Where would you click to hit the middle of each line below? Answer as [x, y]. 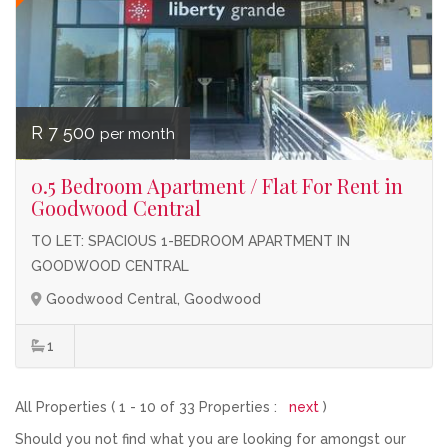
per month [137, 134]
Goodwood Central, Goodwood [153, 299]
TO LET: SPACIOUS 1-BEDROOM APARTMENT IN [190, 241]
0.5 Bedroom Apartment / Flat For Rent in [217, 185]
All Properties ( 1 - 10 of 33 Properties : [152, 407]
